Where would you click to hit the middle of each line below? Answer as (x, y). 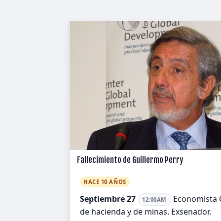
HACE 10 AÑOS (105, 182)
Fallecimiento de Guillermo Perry (130, 160)
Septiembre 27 (108, 199)
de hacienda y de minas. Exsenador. (146, 212)
